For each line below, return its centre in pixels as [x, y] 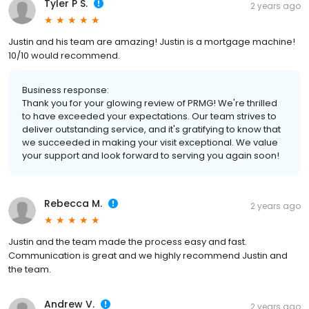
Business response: [66, 90]
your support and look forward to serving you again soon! [151, 156]
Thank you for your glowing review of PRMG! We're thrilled [150, 103]
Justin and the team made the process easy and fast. [128, 242]
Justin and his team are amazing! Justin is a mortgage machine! [152, 42]
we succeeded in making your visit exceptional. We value [150, 143]
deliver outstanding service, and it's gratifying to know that [151, 130]
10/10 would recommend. [64, 56]
